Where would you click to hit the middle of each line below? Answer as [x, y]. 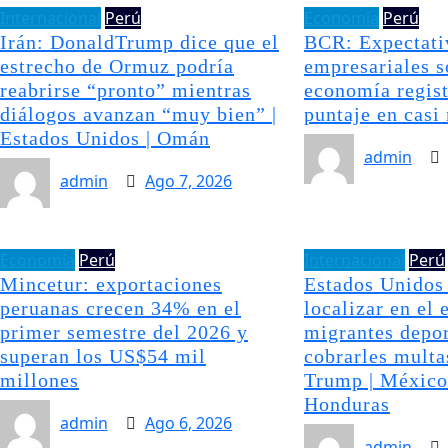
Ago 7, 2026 [189, 181]
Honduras [346, 403]
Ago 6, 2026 [189, 423]
